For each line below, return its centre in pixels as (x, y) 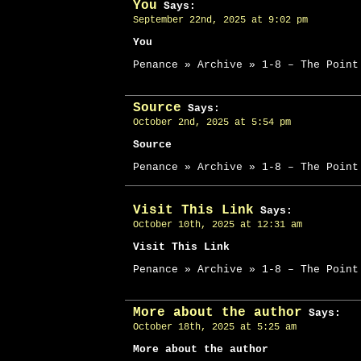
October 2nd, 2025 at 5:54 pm (212, 122)
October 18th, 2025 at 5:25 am (215, 327)
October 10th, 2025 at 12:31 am (218, 225)
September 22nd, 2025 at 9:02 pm (220, 20)
